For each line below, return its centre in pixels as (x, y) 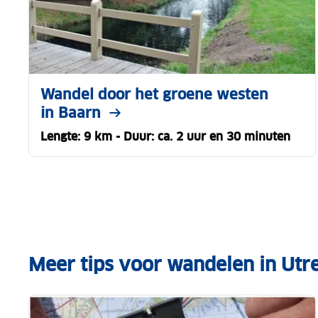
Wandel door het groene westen (154, 95)
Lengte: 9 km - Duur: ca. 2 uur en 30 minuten (165, 137)
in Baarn (71, 113)
